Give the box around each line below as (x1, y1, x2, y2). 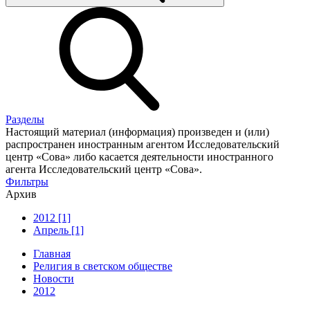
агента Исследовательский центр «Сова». (6, 163, 202, 175)
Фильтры (6, 175, 48, 188)
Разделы (6, 113, 44, 125)
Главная (33, 247, 71, 259)
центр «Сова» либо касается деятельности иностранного (6, 150, 273, 163)
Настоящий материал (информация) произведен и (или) (6, 125, 269, 138)
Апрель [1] (33, 224, 84, 236)
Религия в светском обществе (33, 259, 172, 272)
